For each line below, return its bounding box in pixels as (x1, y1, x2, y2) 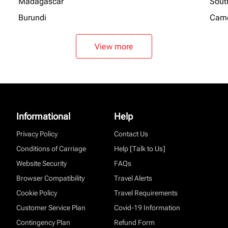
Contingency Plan (16, 218, 70, 226)
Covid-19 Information (114, 204, 180, 212)
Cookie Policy (16, 189, 57, 197)
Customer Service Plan (16, 204, 85, 212)
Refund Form (114, 218, 155, 226)
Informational (16, 111, 70, 122)
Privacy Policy (16, 130, 58, 138)
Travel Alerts (114, 174, 152, 182)
